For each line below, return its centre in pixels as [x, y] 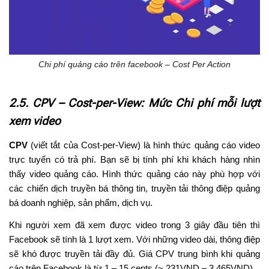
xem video [35, 121]
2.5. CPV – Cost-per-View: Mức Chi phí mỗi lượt [134, 103]
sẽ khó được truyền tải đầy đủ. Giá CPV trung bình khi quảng [134, 254]
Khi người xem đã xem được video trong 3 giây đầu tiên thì [134, 225]
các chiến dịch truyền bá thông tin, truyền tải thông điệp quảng [134, 189]
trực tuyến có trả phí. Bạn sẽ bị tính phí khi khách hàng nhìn [134, 160]
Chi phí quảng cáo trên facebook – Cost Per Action [134, 65]
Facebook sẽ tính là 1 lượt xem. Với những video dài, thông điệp [134, 240]
